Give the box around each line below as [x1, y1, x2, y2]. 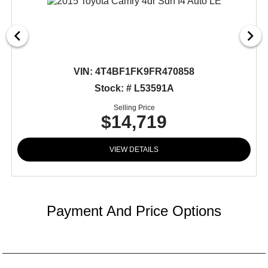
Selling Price [113, 103, 155, 112]
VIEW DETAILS [109, 145, 159, 154]
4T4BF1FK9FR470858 [93, 66, 195, 77]
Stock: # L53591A [94, 83, 174, 93]
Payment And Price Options [47, 202, 221, 219]
